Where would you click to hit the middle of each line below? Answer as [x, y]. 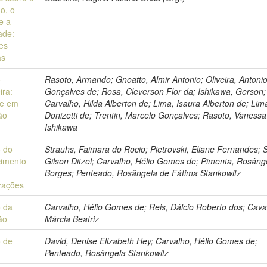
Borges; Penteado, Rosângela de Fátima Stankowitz [143, 173]
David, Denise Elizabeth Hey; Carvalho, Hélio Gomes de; [151, 241]
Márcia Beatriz [72, 219]
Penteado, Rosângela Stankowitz [107, 253]
